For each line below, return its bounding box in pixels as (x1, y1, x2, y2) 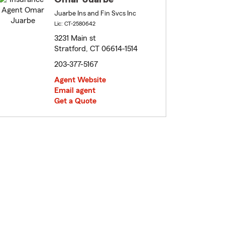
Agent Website (54, 76, 106, 84)
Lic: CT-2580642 (54, 21, 95, 27)
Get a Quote (54, 97, 96, 105)
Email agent (54, 86, 95, 95)
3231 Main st (54, 34, 96, 43)
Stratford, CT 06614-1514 (54, 45, 138, 53)
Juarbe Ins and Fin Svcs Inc (54, 10, 136, 18)
